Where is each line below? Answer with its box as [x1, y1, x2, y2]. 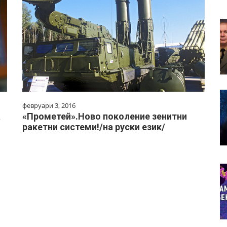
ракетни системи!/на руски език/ [22, 122, 165, 132]
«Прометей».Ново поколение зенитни [22, 111, 187, 122]
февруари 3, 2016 [22, 101, 75, 110]
